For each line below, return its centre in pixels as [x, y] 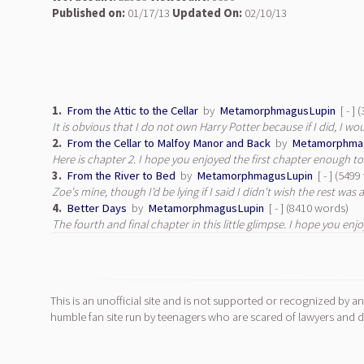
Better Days [97, 208]
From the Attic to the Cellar [132, 110]
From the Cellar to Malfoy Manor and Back [169, 143]
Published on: [89, 13]
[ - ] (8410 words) [308, 208]
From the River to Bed [121, 175]
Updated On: [207, 13]
